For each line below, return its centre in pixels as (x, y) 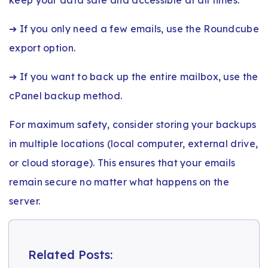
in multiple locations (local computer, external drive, (134, 143)
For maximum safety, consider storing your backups (133, 124)
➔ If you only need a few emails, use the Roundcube (134, 28)
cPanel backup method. (66, 95)
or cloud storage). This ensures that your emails (122, 162)
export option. (42, 48)
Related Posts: (70, 254)
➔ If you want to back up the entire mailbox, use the (134, 76)
